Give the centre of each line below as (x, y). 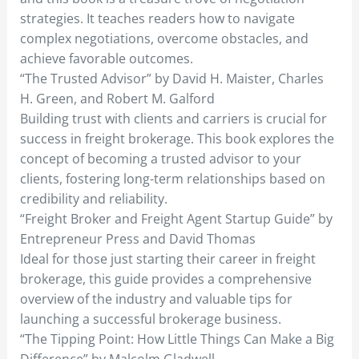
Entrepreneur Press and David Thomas (137, 238)
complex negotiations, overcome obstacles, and (164, 38)
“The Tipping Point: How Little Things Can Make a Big (177, 339)
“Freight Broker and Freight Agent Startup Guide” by (176, 218)
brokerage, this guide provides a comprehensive (165, 278)
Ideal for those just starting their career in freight (167, 258)
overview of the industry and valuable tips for (156, 298)
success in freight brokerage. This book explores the (177, 138)
